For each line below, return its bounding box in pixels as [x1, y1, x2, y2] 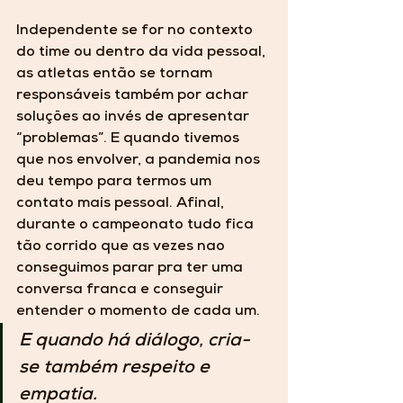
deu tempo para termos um [16, 175, 215, 191]
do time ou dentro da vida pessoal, [16, 46, 269, 61]
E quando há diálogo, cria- [19, 333, 250, 352]
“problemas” [16, 132, 103, 148]
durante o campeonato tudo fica [16, 219, 257, 234]
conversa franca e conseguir [16, 283, 227, 299]
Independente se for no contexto [16, 24, 256, 40]
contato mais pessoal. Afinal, [16, 197, 228, 212]
